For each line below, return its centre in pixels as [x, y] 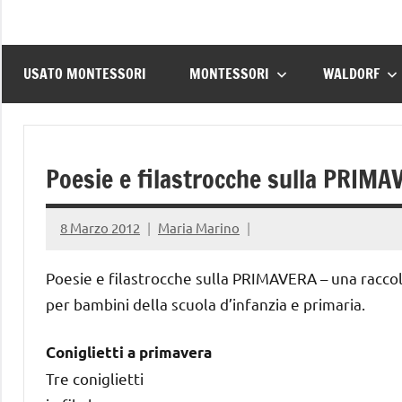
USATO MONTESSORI [85, 74]
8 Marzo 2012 [100, 228]
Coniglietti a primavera [129, 352]
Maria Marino [199, 228]
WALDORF [351, 74]
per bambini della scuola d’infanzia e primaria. [205, 303]
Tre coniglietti [95, 378]
